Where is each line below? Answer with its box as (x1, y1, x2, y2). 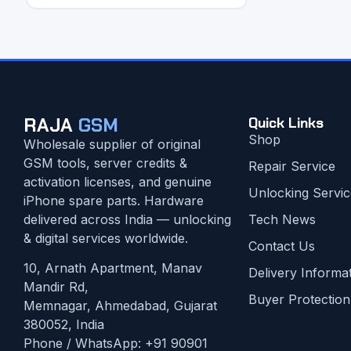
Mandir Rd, (24, 279, 89, 295)
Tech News (248, 211, 316, 227)
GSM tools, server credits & (24, 154, 187, 171)
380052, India (24, 317, 104, 333)
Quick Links (248, 113, 324, 132)
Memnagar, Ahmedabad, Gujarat (24, 298, 217, 314)
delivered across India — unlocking (24, 211, 231, 227)
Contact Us (248, 237, 315, 254)
